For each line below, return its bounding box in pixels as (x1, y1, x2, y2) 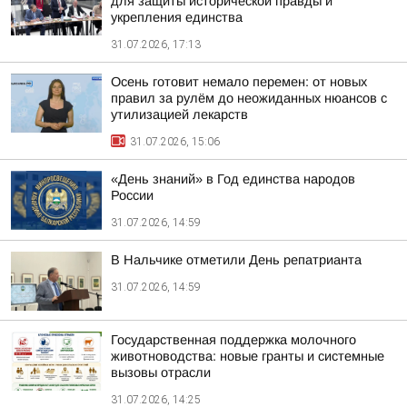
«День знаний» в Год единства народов (111, 172, 355, 186)
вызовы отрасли (111, 365, 211, 380)
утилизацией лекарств (111, 107, 248, 122)
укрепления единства (111, 10, 243, 25)
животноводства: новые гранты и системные (111, 349, 384, 363)
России (111, 188, 154, 203)
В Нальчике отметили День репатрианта (111, 253, 362, 267)
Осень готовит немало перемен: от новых (111, 74, 367, 89)
